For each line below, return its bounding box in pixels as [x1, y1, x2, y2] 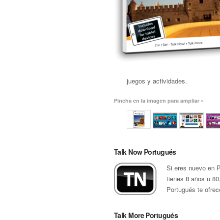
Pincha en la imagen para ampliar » [114, 97, 204, 104]
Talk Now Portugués [114, 147, 176, 157]
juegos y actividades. [127, 76, 187, 85]
